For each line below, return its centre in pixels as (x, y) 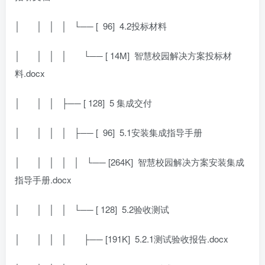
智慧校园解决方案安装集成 (191, 161)
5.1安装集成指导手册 (161, 132)
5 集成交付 (131, 102)
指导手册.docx (43, 179)
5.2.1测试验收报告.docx (182, 238)
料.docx (30, 73)
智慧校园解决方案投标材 (183, 55)
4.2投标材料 (143, 25)
